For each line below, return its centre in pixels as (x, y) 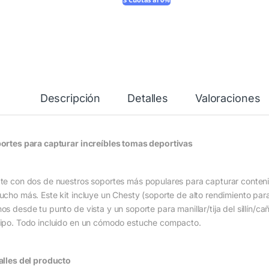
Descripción (70, 98)
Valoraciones (228, 98)
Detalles (148, 98)
